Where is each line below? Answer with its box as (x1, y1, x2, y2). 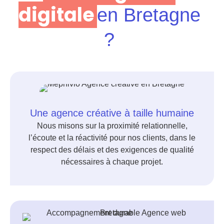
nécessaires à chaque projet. (61, 157, 163, 166)
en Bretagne (96, 4, 200, 26)
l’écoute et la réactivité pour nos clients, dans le (28, 133, 195, 142)
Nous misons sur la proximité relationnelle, (36, 121, 187, 130)
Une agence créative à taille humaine (30, 107, 194, 119)
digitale (18, 1, 94, 28)
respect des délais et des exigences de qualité (30, 145, 194, 154)
